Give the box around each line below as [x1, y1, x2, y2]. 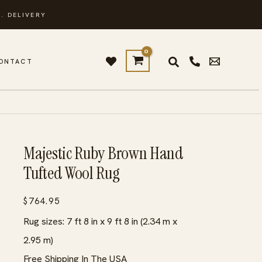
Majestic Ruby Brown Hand [23, 142, 184, 164]
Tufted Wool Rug [23, 162, 120, 184]
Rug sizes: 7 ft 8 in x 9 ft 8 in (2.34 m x [23, 215, 177, 227]
